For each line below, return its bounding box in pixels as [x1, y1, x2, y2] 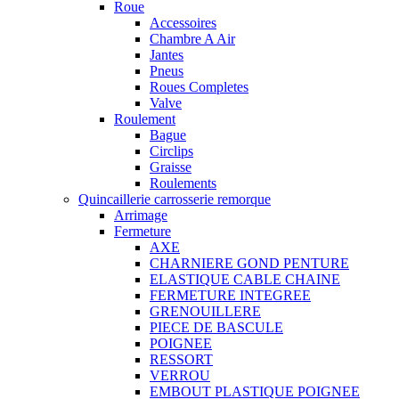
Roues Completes [150, 79, 248, 94]
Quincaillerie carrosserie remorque [78, 191, 271, 207]
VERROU [150, 368, 210, 383]
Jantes [150, 47, 183, 62]
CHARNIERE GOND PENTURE [150, 256, 349, 271]
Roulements [150, 175, 216, 191]
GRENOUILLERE [150, 304, 261, 319]
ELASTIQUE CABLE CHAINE [150, 272, 340, 287]
